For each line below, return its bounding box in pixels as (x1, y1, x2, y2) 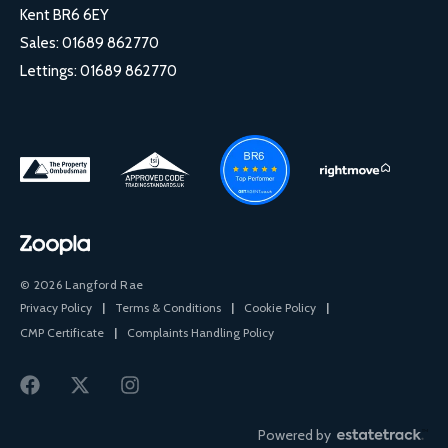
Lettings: (20, 61, 80, 80)
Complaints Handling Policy (127, 324, 274, 340)
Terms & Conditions (115, 299, 221, 315)
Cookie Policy (244, 299, 316, 315)
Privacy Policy (20, 299, 92, 315)
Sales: (20, 33, 62, 52)
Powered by (258, 425, 331, 444)
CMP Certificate (20, 324, 104, 340)
